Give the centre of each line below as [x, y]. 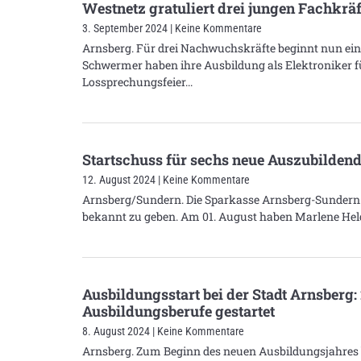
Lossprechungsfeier [134, 81]
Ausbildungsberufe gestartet [178, 311]
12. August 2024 [120, 179]
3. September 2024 [126, 28]
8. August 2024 [117, 331]
